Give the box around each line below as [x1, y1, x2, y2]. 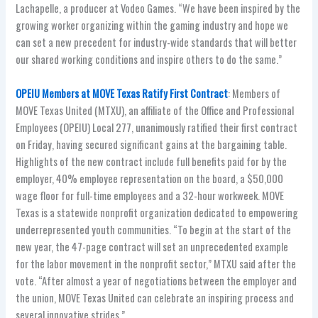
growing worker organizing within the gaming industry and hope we [16, 18, 289, 33]
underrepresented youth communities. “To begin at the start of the [16, 221, 292, 237]
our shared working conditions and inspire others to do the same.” [16, 52, 283, 67]
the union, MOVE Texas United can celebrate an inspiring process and [16, 290, 295, 305]
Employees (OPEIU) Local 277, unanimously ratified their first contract [16, 119, 298, 135]
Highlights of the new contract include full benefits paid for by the [16, 153, 287, 169]
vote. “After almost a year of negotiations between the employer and [16, 273, 297, 288]
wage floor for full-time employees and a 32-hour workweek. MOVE [16, 187, 285, 203]
